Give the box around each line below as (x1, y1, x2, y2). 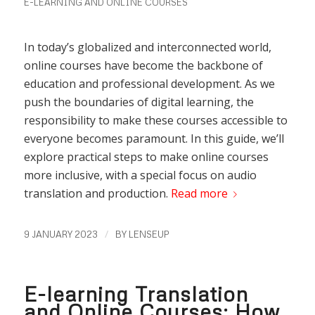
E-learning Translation (23, 281, 248, 307)
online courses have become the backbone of (23, 58, 263, 74)
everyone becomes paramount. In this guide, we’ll (23, 131, 284, 147)
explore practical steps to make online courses (23, 149, 269, 165)
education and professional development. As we (23, 76, 275, 92)
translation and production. (23, 186, 171, 202)
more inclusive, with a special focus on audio (23, 167, 257, 184)
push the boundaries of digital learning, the (23, 94, 254, 110)
